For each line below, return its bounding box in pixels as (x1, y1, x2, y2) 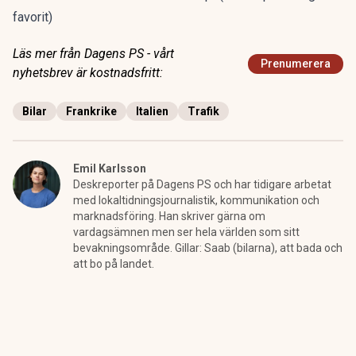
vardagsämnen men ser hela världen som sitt (73, 226, 300, 238)
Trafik (188, 105, 219, 118)
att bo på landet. (73, 257, 154, 270)
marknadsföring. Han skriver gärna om (73, 210, 265, 222)
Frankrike (66, 105, 117, 118)
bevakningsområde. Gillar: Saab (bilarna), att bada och (73, 242, 342, 254)
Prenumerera (261, 57, 331, 70)
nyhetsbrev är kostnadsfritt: (13, 65, 163, 80)
